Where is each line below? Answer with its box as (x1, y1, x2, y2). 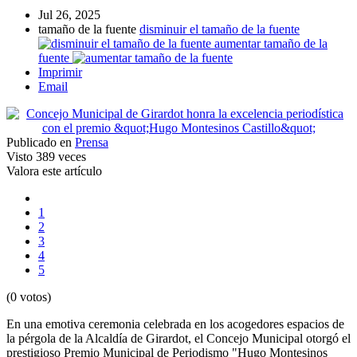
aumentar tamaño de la (214, 37, 328, 51)
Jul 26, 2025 (38, 8, 100, 22)
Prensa (75, 135, 108, 150)
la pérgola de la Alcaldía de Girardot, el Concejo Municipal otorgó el (6, 331, 351, 346)
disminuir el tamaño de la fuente (139, 22, 300, 37)
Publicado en (6, 135, 72, 150)
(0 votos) (6, 290, 51, 304)
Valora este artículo (6, 164, 102, 178)
